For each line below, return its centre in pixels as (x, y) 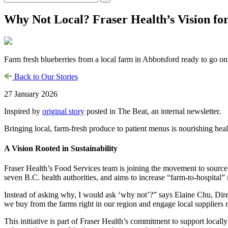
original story (63, 111)
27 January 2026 (31, 94)
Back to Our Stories (45, 76)
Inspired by (23, 111)
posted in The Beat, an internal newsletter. (153, 111)
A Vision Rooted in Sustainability (61, 149)
